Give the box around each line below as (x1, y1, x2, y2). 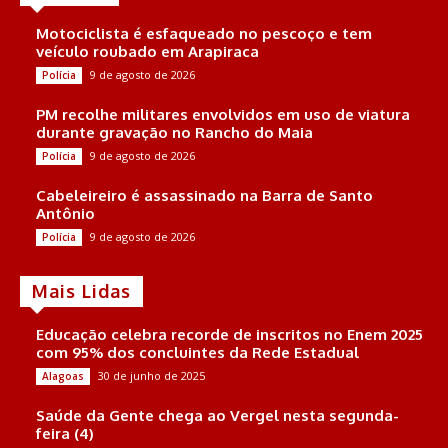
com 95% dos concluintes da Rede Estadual (36, 342, 359, 362)
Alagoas (42, 368, 84, 383)
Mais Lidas (32, 279, 131, 302)
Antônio (36, 203, 95, 223)
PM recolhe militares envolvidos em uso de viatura (36, 104, 410, 124)
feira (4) (36, 423, 94, 443)
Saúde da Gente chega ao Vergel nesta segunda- (36, 405, 399, 425)
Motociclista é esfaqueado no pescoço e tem (36, 23, 372, 43)
